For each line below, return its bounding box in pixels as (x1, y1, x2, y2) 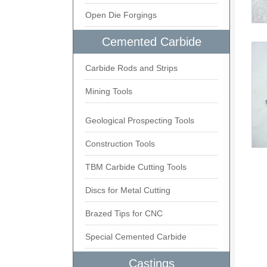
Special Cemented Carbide (85, 232, 187, 241)
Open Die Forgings (85, 10, 157, 20)
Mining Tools (85, 86, 132, 96)
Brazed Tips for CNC (85, 209, 163, 218)
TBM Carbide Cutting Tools (85, 162, 187, 172)
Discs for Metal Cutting (85, 185, 170, 195)
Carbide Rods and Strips (85, 63, 178, 73)
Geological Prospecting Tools (85, 116, 194, 125)
